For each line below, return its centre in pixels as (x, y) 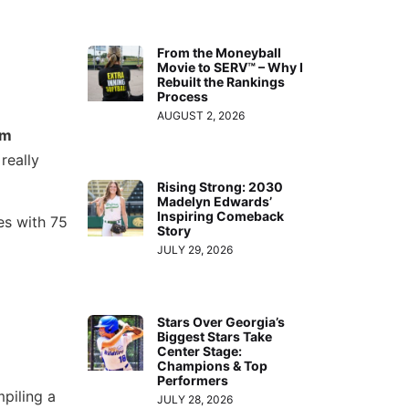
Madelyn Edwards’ (215, 202)
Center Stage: (200, 351)
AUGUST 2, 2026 (201, 115)
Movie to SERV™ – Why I (231, 67)
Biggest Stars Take (215, 336)
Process (183, 96)
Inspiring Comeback (221, 216)
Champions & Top (213, 365)
